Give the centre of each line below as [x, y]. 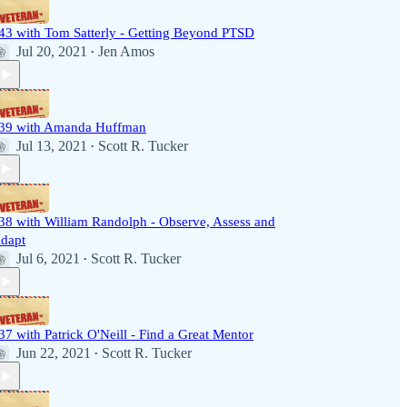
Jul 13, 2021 [52, 146]
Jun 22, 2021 [54, 353]
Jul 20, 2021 [52, 51]
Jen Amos [126, 51]
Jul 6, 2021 [48, 258]
